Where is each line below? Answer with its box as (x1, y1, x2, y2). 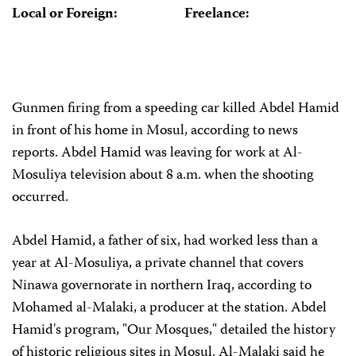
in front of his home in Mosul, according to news (12, 119, 298, 143)
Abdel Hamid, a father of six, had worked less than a (12, 230, 318, 253)
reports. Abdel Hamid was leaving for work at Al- (12, 141, 303, 165)
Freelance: (184, 3, 250, 26)
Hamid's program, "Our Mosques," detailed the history (12, 319, 335, 342)
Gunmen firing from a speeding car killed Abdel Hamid (12, 97, 339, 121)
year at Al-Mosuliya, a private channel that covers (12, 252, 304, 276)
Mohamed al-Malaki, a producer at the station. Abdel (12, 296, 327, 320)
